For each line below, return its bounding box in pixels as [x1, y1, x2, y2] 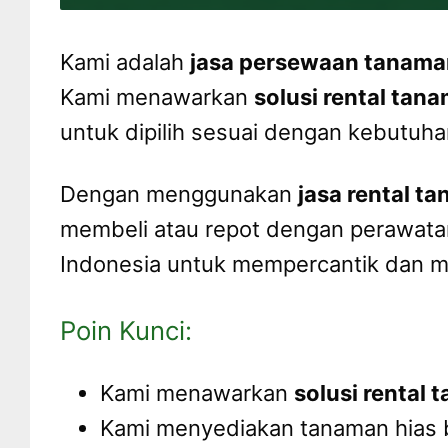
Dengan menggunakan [60, 181, 298, 208]
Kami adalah [60, 48, 190, 75]
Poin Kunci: [60, 314, 192, 346]
